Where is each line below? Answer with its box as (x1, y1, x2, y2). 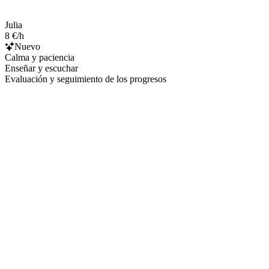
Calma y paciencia (5, 52, 74, 62)
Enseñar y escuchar (5, 62, 78, 73)
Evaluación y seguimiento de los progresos (5, 73, 166, 84)
